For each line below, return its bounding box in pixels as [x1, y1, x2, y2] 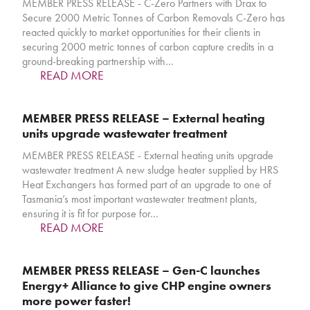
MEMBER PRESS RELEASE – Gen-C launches [22, 262, 261, 279]
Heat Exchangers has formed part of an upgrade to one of [22, 177, 272, 192]
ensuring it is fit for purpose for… [22, 206, 159, 221]
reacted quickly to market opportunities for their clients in [22, 25, 262, 40]
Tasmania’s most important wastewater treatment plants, [22, 192, 258, 207]
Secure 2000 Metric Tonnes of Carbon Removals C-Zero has [22, 10, 286, 26]
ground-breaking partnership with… [22, 54, 174, 69]
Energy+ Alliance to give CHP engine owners [22, 277, 272, 294]
